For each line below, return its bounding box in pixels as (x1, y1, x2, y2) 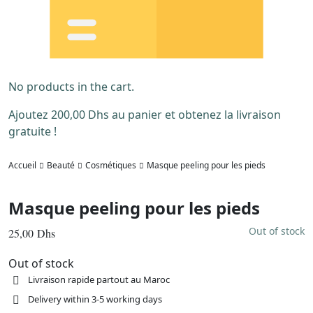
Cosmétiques (85, 159, 136, 172)
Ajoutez (8, 107, 51, 123)
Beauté (47, 159, 75, 172)
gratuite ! (8, 124, 57, 140)
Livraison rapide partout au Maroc (28, 273, 170, 286)
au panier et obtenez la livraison (109, 107, 281, 123)
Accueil (8, 159, 36, 172)
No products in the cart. (8, 79, 134, 95)
